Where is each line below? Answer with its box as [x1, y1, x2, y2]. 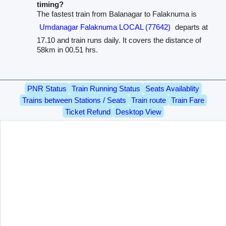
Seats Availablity [145, 84, 199, 93]
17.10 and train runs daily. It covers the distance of [37, 35, 202, 44]
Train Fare [171, 95, 204, 104]
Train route [131, 95, 166, 104]
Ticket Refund [65, 107, 110, 116]
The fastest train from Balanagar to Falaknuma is [37, 9, 197, 18]
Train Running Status [71, 84, 140, 93]
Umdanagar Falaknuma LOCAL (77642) [39, 22, 171, 31]
